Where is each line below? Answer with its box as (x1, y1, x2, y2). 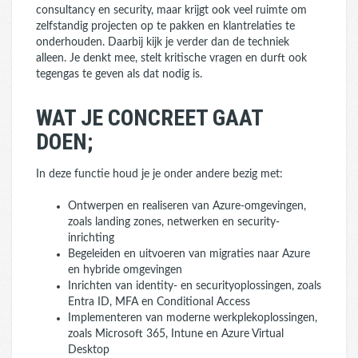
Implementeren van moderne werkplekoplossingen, (68, 312, 317, 324)
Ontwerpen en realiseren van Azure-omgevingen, (68, 201, 306, 212)
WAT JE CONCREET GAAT (36, 105, 263, 131)
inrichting (68, 233, 114, 244)
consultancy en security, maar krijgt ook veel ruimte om (36, 5, 307, 16)
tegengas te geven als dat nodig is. (36, 69, 202, 80)
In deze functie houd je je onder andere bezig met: (36, 169, 283, 180)
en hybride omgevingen (68, 265, 182, 276)
